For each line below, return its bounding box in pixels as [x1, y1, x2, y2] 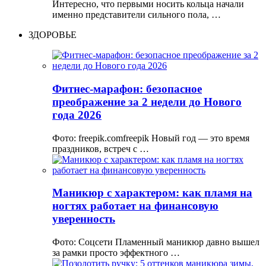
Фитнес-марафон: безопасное [52, 82, 202, 95]
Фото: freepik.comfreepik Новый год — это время [52, 132, 249, 143]
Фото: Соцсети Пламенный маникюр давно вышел [52, 237, 259, 248]
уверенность [52, 213, 115, 226]
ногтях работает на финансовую [52, 199, 218, 213]
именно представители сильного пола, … [52, 9, 221, 20]
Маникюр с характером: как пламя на [52, 186, 252, 199]
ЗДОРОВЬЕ [28, 30, 77, 40]
